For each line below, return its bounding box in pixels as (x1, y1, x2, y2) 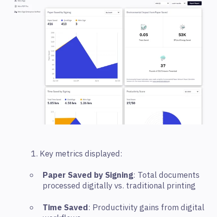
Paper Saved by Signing (43, 170, 133, 182)
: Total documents (133, 170, 200, 182)
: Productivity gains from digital (88, 201, 204, 214)
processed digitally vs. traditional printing (43, 180, 196, 192)
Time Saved (43, 201, 88, 214)
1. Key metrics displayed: (31, 148, 123, 160)
